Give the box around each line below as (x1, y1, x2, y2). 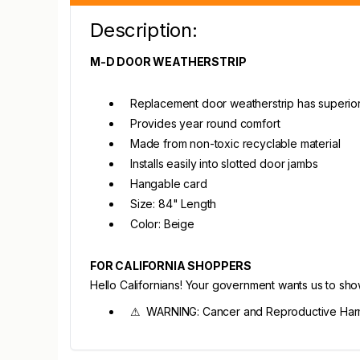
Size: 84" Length (130, 197, 217, 211)
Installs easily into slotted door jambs (130, 157, 318, 170)
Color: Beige (130, 217, 194, 231)
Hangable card (130, 177, 207, 190)
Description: (90, 18, 198, 42)
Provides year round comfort (130, 117, 280, 130)
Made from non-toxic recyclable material (130, 137, 341, 150)
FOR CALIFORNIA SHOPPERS (90, 259, 252, 272)
